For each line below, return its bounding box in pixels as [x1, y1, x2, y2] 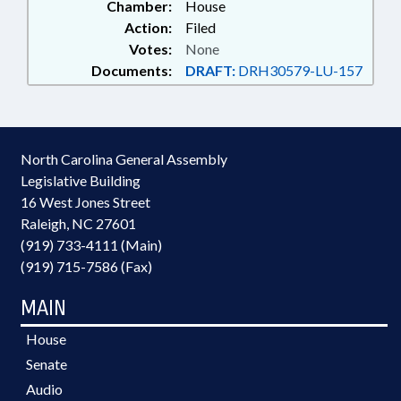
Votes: [129, 40, 172, 57]
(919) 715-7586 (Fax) [21, 258, 152, 275]
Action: [124, 19, 172, 36]
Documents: [91, 62, 172, 79]
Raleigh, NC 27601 [21, 215, 136, 232]
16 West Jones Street [21, 193, 150, 210]
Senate [26, 355, 67, 372]
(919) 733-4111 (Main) [21, 236, 162, 253]
